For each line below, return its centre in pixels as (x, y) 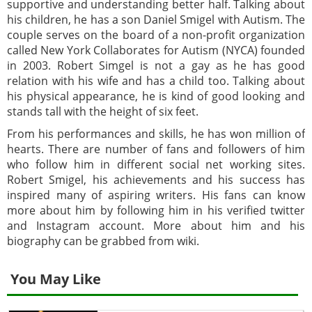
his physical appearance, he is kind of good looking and (156, 96)
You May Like (56, 279)
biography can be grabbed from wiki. (103, 241)
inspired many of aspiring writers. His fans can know (156, 195)
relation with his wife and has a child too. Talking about (156, 80)
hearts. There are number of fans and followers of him (156, 149)
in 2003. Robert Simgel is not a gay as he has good (156, 65)
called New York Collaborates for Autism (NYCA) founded (156, 50)
